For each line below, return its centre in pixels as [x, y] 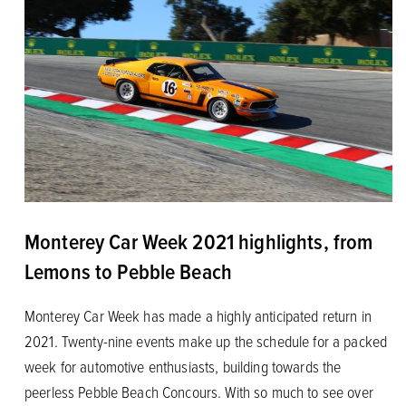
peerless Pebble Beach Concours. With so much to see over [198, 391]
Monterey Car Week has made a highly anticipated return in [198, 315]
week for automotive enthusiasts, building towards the [183, 366]
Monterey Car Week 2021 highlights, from [198, 241]
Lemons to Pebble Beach [128, 271]
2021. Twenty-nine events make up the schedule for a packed [206, 340]
